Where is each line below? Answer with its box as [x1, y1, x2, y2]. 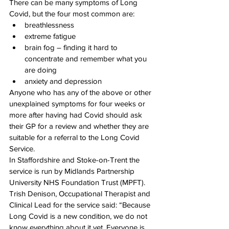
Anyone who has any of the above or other [9, 87, 153, 97]
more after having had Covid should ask [9, 110, 144, 119]
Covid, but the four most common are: [9, 9, 136, 18]
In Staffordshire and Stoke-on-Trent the [9, 155, 142, 164]
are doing [25, 65, 59, 74]
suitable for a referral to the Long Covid [9, 132, 142, 142]
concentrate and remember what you [25, 54, 149, 63]
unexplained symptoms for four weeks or [9, 99, 147, 108]
